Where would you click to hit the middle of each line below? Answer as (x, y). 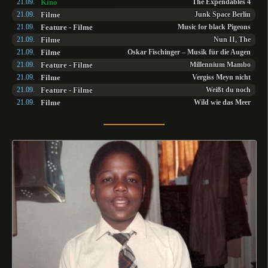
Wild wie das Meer (222, 102)
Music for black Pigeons (214, 27)
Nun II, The (232, 39)
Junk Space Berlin (223, 14)
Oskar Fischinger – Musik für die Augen (189, 52)
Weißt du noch (228, 90)
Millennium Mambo (220, 65)
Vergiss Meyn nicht (221, 77)
